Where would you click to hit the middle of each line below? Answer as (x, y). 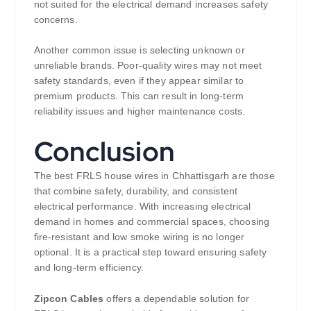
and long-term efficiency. (89, 268)
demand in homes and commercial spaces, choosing (152, 222)
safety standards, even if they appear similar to (139, 81)
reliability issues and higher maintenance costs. (140, 111)
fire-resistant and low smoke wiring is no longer (139, 237)
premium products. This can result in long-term (138, 96)
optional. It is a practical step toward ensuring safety (150, 252)
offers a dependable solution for (176, 299)
